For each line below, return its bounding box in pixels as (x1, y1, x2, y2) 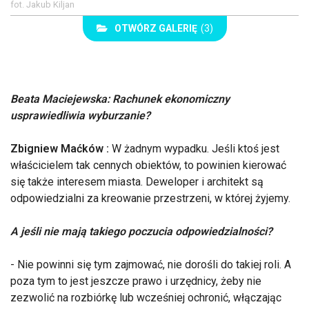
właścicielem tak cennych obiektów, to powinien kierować (10, 158, 286, 172)
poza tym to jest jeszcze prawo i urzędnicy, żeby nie (10, 274, 261, 288)
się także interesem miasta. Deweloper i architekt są (10, 175, 263, 188)
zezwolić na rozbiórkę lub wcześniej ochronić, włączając (10, 290, 281, 304)
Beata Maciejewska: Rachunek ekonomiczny (10, 92, 230, 106)
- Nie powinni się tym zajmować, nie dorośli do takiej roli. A (10, 257, 291, 271)
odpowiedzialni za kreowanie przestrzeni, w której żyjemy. (10, 191, 290, 205)
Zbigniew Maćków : (10, 141, 112, 155)
